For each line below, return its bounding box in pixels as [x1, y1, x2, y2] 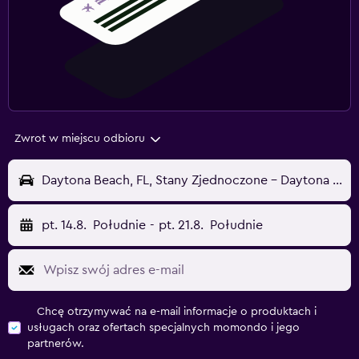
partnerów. [27, 338, 84, 350]
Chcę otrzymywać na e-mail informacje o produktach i [37, 306, 317, 318]
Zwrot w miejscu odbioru [14, 133, 145, 145]
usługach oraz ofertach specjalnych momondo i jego [27, 322, 300, 334]
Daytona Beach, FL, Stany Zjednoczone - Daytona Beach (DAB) [333, 174, 342, 188]
